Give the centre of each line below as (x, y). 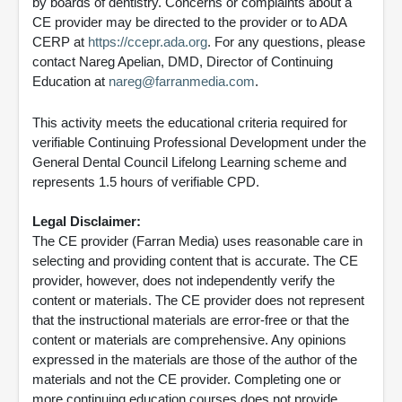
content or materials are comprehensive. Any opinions (189, 340)
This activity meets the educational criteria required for (190, 123)
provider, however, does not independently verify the (184, 281)
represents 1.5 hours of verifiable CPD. (146, 182)
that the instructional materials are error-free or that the (191, 320)
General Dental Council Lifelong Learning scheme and (189, 162)
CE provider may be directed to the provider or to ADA (189, 22)
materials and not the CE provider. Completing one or (187, 380)
